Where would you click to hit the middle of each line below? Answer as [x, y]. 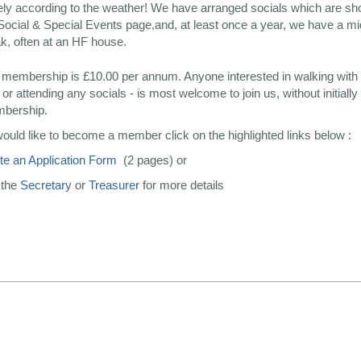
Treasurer [114, 185]
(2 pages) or [155, 160]
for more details [182, 185]
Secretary [46, 185]
